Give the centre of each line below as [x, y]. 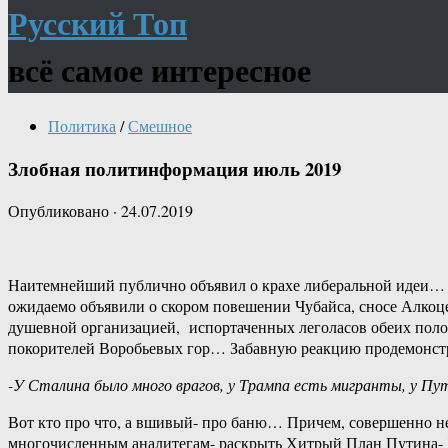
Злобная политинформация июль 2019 [174, 168]
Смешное [160, 125]
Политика [82, 125]
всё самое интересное [159, 70]
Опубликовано [60, 211]
